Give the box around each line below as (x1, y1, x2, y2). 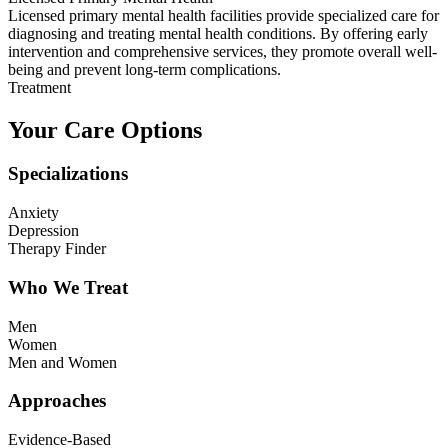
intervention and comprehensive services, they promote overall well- (8, 42, 437, 60)
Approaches (8, 390, 106, 412)
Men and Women (8, 353, 117, 371)
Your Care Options (8, 116, 202, 143)
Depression (8, 222, 79, 240)
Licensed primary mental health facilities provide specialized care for (8, 6, 439, 24)
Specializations (8, 163, 128, 185)
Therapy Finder (8, 240, 106, 258)
